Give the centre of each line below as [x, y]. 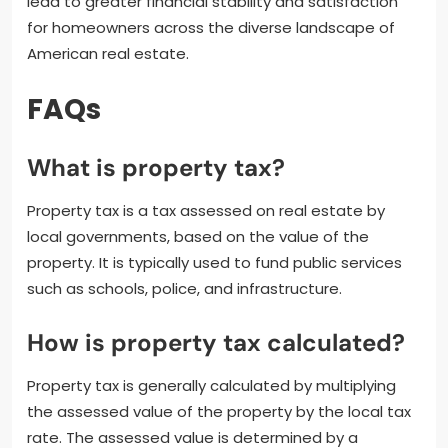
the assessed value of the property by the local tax [219, 411]
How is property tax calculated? [216, 342]
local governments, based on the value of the [198, 236]
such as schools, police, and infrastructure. [184, 288]
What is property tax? [156, 167]
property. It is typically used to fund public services [214, 262]
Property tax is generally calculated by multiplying [211, 385]
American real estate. [108, 53]
